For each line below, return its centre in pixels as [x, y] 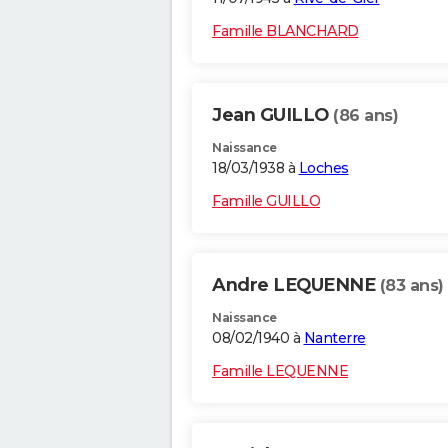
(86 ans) [365, 116]
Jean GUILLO [272, 115]
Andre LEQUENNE [296, 285]
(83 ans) [411, 286]
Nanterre [334, 338]
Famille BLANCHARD [285, 31]
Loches [323, 168]
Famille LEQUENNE [280, 371]
